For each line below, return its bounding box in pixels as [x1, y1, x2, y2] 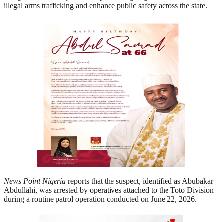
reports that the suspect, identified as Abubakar [66, 177, 213, 186]
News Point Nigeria [4, 177, 66, 186]
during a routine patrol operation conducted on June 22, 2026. [4, 195, 197, 204]
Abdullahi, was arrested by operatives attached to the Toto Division [4, 186, 214, 195]
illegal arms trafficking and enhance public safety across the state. [4, 1, 207, 10]
